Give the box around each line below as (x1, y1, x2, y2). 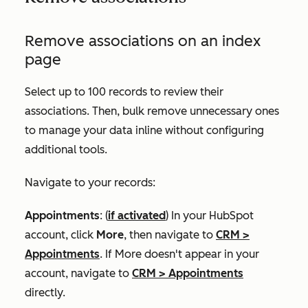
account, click (25, 228, 96, 241)
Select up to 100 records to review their (25, 85, 223, 98)
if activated (108, 208, 166, 222)
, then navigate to (124, 228, 216, 241)
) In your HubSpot (166, 208, 254, 222)
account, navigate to (25, 266, 132, 280)
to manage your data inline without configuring (25, 123, 264, 137)
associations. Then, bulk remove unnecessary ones (25, 104, 279, 118)
